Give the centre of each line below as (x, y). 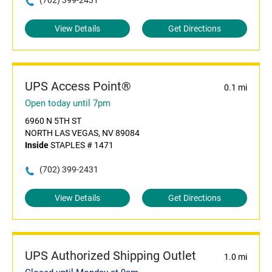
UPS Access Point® (78, 87)
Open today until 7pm (68, 104)
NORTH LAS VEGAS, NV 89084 (82, 133)
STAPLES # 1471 (81, 145)
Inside (37, 145)
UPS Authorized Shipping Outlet (110, 256)
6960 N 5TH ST (53, 121)
